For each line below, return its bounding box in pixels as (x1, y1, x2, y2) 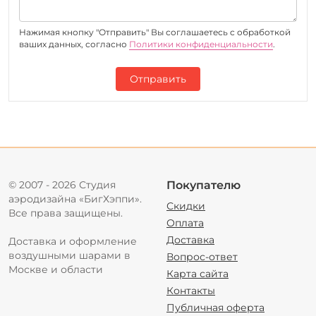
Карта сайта (166, 267, 229, 281)
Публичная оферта (166, 301, 265, 315)
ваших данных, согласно (19, 39, 129, 50)
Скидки (166, 200, 205, 213)
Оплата (166, 217, 204, 230)
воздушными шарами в (8, 249, 130, 262)
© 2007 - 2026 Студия (8, 178, 116, 192)
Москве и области (8, 263, 103, 276)
